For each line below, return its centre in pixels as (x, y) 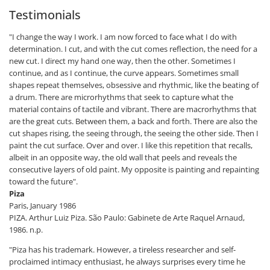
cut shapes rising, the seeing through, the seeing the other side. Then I (134, 133)
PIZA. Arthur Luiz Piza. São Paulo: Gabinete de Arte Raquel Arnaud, (127, 218)
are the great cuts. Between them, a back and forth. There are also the (133, 121)
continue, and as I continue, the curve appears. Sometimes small (124, 73)
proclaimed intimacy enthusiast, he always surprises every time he (127, 262)
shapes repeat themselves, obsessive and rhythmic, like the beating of (134, 85)
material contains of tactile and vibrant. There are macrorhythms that (133, 109)
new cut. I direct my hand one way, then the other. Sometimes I (122, 61)
